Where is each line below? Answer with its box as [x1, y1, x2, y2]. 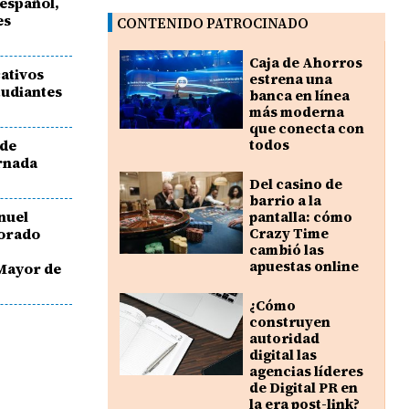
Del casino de [248, 174, 342, 194]
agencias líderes [248, 362, 363, 382]
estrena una [248, 69, 332, 89]
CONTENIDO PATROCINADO [117, 14, 309, 34]
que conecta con [248, 119, 364, 139]
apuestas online [248, 257, 359, 277]
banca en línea [248, 86, 350, 106]
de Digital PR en [248, 378, 358, 398]
